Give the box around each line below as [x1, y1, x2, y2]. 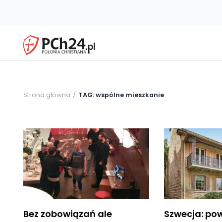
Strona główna [23, 90, 70, 99]
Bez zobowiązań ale [23, 207, 112, 220]
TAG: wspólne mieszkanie [78, 90, 164, 99]
